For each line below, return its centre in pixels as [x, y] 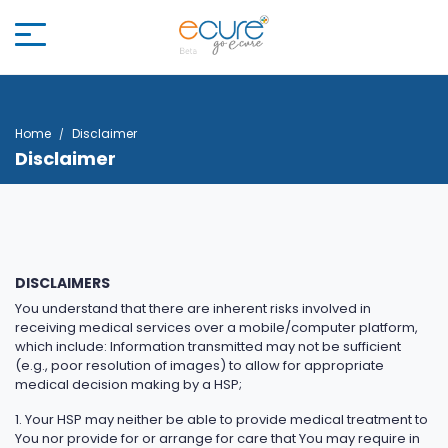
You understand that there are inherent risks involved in [193, 308]
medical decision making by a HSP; [128, 384]
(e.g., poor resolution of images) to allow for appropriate [199, 365]
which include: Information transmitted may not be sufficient [208, 346]
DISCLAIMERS [62, 283]
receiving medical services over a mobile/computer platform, [216, 327]
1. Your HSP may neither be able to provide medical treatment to [221, 419]
